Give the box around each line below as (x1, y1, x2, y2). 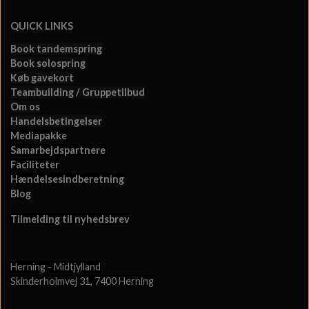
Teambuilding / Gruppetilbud (10, 86, 145, 99)
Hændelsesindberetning (10, 173, 124, 186)
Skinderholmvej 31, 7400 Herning (10, 275, 154, 288)
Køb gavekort (10, 72, 74, 84)
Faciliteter (10, 159, 59, 171)
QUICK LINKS (10, 20, 73, 32)
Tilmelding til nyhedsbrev (10, 213, 130, 226)
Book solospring (10, 57, 86, 70)
